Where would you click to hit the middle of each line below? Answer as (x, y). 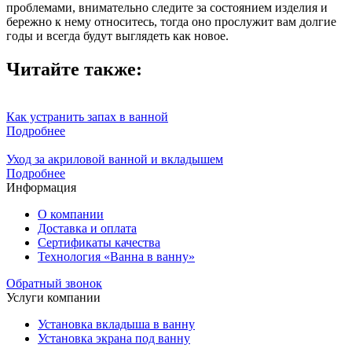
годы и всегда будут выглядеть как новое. (117, 35)
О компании (71, 214)
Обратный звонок (54, 283)
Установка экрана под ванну (114, 338)
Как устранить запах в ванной (87, 116)
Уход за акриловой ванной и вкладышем (115, 159)
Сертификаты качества (99, 242)
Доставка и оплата (87, 228)
